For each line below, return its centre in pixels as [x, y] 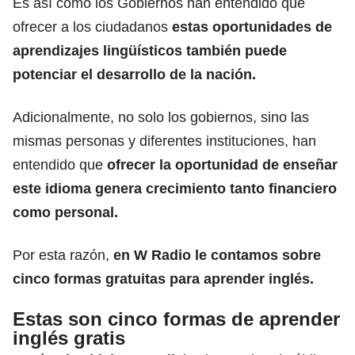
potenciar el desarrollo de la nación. [134, 74]
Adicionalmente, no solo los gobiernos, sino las [161, 117]
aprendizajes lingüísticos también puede [150, 50]
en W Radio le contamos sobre [217, 255]
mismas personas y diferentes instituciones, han [164, 141]
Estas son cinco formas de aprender [176, 319]
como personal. [65, 212]
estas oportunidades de [252, 27]
